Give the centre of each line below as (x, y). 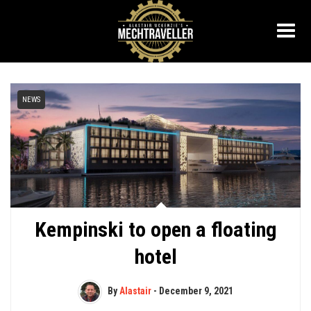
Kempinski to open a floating (155, 230)
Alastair (135, 291)
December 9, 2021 (196, 291)
